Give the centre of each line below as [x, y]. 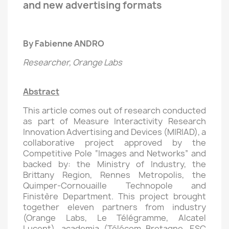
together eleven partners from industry [114, 207]
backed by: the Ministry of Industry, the [114, 164]
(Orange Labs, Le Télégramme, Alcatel [114, 218]
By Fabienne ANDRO [64, 43]
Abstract [41, 91]
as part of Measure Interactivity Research [114, 121]
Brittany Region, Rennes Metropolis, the [114, 175]
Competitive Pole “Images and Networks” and [114, 153]
